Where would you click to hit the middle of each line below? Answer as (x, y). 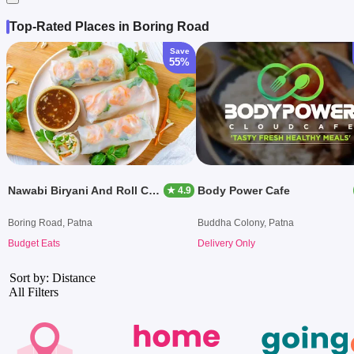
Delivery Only (226, 243)
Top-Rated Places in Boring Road (109, 26)
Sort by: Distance (51, 277)
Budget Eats (34, 243)
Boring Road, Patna (50, 222)
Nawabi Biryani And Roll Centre (154, 190)
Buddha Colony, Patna (246, 222)
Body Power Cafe (244, 190)
